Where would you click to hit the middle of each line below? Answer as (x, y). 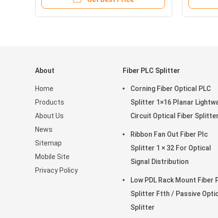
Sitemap (48, 143)
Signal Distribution (160, 162)
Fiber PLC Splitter (151, 71)
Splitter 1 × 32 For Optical (171, 148)
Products (50, 102)
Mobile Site (52, 157)
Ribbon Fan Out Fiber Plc (169, 134)
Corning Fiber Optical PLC (171, 89)
